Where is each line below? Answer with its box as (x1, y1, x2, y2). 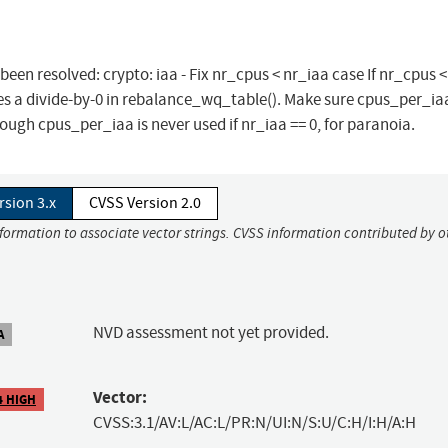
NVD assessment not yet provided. (92, 322, 329, 344)
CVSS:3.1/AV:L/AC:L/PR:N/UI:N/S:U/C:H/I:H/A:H (92, 412, 416, 434)
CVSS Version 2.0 (89, 193, 201, 214)
